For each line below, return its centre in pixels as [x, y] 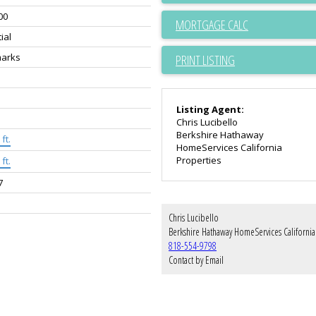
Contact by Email [196, 260]
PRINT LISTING [205, 60]
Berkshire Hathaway [220, 135]
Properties [199, 160]
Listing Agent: [210, 109]
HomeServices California [229, 147]
